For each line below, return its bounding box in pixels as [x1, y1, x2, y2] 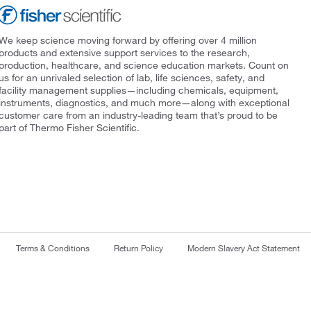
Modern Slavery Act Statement [187, 242, 300, 253]
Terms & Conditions [16, 242, 90, 253]
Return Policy [114, 242, 163, 253]
